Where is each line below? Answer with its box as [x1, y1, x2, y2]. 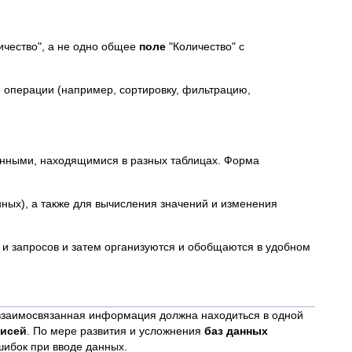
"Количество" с [166, 40, 244, 53]
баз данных [204, 324, 268, 337]
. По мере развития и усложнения [27, 324, 204, 337]
